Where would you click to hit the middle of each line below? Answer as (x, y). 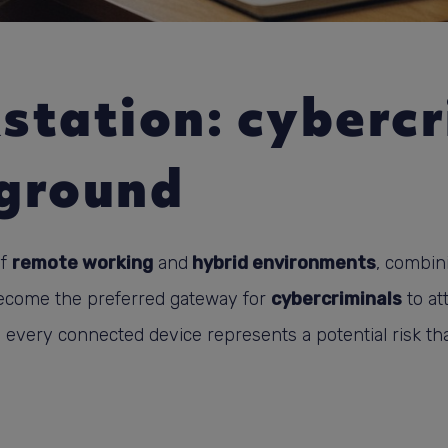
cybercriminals (336, 298)
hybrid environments (282, 262)
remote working (82, 262)
